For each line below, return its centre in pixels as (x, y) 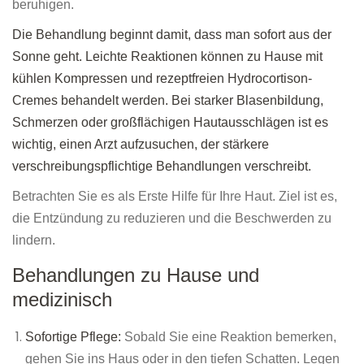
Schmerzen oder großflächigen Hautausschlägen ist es (170, 123)
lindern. (34, 240)
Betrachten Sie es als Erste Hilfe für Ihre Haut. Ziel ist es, (175, 197)
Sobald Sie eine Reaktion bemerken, (230, 337)
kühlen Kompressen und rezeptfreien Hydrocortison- (162, 79)
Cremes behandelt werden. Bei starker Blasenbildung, (168, 101)
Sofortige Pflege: (75, 337)
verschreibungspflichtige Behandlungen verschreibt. (162, 167)
